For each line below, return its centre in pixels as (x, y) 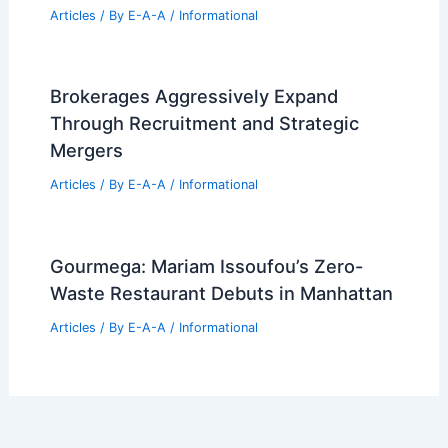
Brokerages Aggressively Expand (193, 96)
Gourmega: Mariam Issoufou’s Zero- (206, 266)
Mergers (86, 150)
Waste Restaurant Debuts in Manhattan (221, 293)
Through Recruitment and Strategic (204, 123)
